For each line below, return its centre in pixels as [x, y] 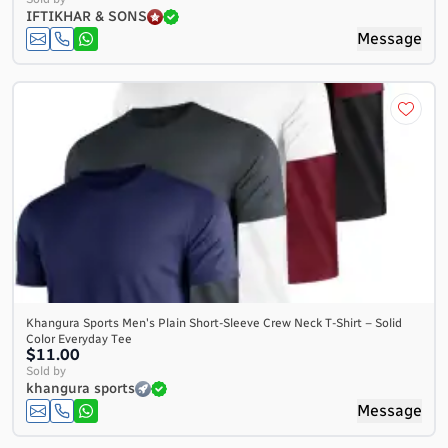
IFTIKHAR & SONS [86, 16]
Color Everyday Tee [79, 339]
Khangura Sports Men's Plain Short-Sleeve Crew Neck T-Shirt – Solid [214, 323]
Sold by [46, 371]
